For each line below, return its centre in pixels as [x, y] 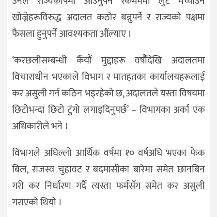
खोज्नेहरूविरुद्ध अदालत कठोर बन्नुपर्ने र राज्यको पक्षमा [108, 18]
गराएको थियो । [37, 202]
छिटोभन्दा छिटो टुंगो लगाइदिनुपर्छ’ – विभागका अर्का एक [108, 110]
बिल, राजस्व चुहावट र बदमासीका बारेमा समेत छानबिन [108, 169]
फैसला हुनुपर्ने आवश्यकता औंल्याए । [72, 34]
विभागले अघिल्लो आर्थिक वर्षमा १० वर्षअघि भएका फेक [108, 153]
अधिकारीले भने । [40, 127]
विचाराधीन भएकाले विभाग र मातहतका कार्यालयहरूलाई [108, 77]
